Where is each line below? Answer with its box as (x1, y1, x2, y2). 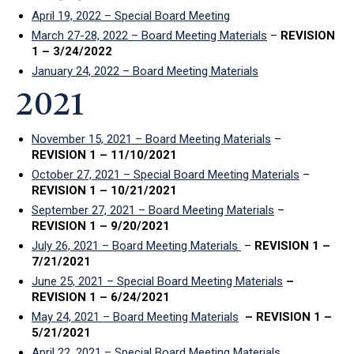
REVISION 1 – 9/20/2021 (32, 218, 170, 233)
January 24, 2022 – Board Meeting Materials (32, 63, 258, 78)
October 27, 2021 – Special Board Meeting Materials (32, 167, 299, 182)
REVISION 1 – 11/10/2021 (32, 147, 177, 162)
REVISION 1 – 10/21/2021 (32, 183, 177, 198)
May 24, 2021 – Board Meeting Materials (32, 309, 239, 324)
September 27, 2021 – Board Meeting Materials (32, 202, 274, 217)
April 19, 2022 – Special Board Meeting (32, 8, 230, 23)
